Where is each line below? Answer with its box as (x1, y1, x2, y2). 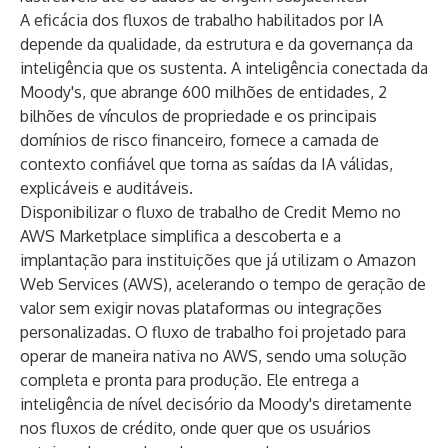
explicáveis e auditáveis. (20, 178, 193, 198)
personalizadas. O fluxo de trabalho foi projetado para (20, 322, 406, 342)
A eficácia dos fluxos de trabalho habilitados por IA (20, 10, 383, 30)
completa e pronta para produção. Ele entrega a (20, 370, 359, 390)
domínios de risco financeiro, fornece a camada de (20, 130, 379, 150)
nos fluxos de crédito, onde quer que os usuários (20, 418, 371, 438)
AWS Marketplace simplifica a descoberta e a (20, 226, 341, 246)
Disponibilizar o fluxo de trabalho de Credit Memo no (20, 202, 401, 222)
